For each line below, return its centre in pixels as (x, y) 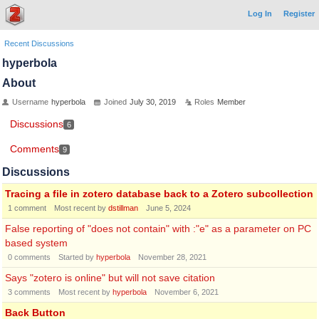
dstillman (123, 208)
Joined (115, 102)
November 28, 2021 (172, 257)
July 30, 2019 (153, 102)
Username (30, 102)
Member (231, 102)
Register (299, 14)
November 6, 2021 (187, 292)
